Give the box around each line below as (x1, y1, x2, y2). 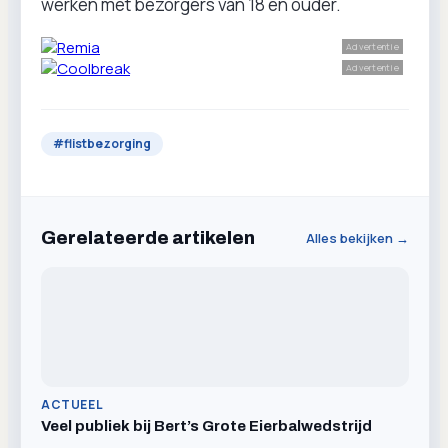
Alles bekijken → (306, 228, 409, 247)
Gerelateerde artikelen (41, 228, 255, 248)
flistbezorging (64, 135, 151, 152)
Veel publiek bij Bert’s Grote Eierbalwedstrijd (41, 418, 372, 434)
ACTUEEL (41, 396, 104, 413)
